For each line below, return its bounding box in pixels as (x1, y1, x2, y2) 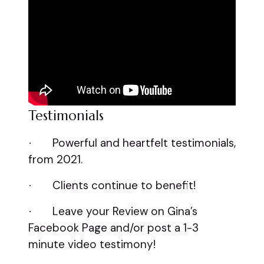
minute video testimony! (28, 237, 156, 252)
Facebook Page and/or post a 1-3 (28, 220, 199, 236)
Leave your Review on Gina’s (52, 204, 197, 219)
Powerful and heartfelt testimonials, (52, 136, 236, 151)
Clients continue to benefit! (52, 178, 196, 193)
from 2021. (28, 152, 82, 167)
